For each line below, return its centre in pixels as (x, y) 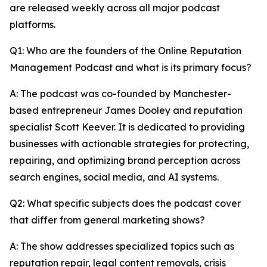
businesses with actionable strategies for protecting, (129, 144)
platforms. (32, 24)
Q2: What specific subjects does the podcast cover (125, 203)
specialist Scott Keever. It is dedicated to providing (127, 127)
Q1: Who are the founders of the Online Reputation (125, 51)
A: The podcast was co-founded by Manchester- (120, 94)
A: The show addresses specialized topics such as (122, 246)
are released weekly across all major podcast (115, 8)
